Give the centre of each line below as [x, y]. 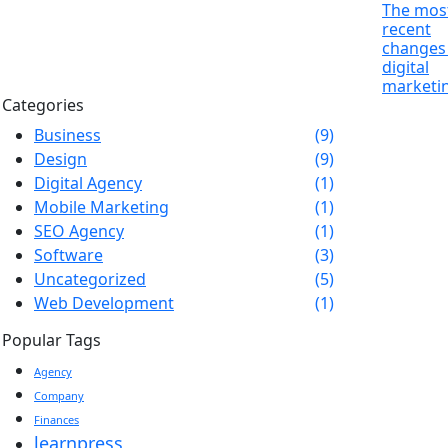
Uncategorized [90, 279]
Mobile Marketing [101, 207]
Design [60, 159]
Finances [56, 419]
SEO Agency [79, 231]
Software [68, 255]
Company [59, 395]
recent [406, 29]
